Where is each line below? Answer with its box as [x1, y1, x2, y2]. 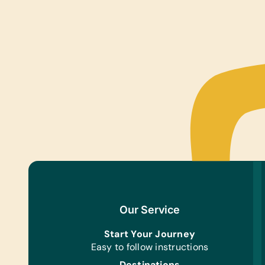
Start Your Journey [104, 227, 196, 240]
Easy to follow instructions [91, 240, 209, 253]
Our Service [119, 203, 180, 216]
